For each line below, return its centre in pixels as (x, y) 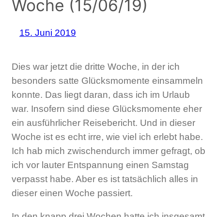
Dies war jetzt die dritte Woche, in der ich (96, 67)
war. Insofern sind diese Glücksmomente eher (107, 109)
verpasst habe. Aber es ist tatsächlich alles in (105, 179)
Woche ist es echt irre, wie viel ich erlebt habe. (107, 137)
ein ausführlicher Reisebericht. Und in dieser (103, 123)
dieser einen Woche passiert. (72, 193)
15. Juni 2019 (48, 32)
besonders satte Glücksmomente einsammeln (107, 81)
